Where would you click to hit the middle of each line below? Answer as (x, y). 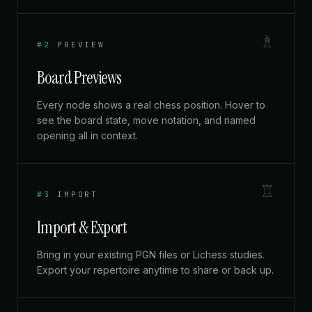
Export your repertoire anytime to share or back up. (155, 270)
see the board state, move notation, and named (146, 120)
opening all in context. (87, 136)
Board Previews (79, 78)
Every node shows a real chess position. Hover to (151, 105)
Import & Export (82, 228)
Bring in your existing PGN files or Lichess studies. (151, 255)
